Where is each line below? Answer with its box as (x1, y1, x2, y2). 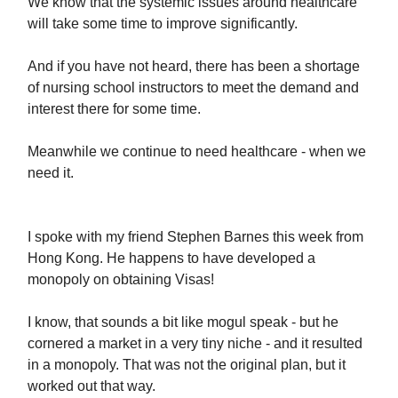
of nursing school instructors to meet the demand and (28, 79, 359, 95)
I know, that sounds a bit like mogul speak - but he (28, 314, 338, 330)
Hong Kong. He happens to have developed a (28, 250, 315, 266)
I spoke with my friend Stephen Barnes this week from (28, 228, 363, 244)
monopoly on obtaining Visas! (28, 271, 214, 287)
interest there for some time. (28, 100, 201, 116)
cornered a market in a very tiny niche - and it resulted (28, 335, 362, 351)
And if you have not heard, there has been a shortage (28, 58, 360, 74)
